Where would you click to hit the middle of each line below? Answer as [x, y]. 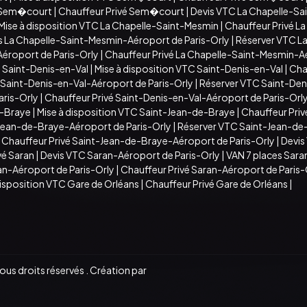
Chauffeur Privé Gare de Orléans [217, 183]
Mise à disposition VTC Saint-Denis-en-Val [189, 68]
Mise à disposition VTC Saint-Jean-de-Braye [136, 111]
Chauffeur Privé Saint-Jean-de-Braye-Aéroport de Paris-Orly [138, 140]
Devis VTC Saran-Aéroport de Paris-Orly [130, 155]
